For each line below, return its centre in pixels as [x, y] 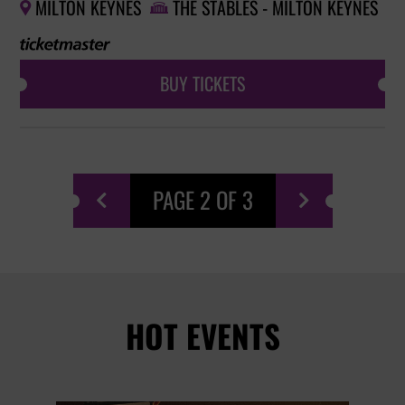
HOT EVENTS [202, 337]
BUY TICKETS [202, 84]
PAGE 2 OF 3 [202, 201]
